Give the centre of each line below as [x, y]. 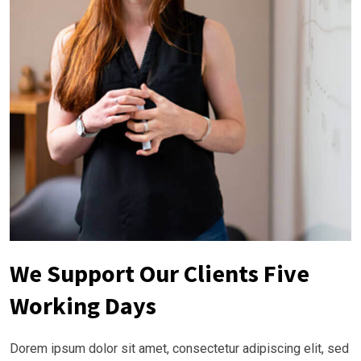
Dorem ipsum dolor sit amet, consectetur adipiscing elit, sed [179, 349]
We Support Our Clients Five [160, 274]
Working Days [83, 306]
